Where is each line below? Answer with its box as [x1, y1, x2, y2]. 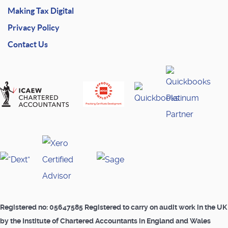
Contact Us [8, 39, 48, 49]
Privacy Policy [8, 22, 60, 32]
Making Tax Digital [8, 6, 74, 15]
